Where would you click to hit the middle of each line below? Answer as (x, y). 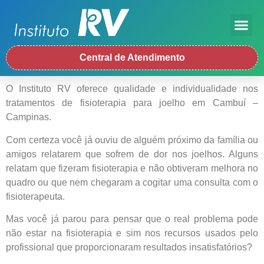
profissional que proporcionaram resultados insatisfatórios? (129, 247)
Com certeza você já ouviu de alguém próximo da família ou (132, 140)
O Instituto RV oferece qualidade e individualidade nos (132, 89)
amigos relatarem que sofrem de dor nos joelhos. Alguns (132, 154)
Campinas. (29, 117)
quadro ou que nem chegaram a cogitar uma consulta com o (132, 182)
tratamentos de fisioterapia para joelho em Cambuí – (132, 103)
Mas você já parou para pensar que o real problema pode (132, 219)
